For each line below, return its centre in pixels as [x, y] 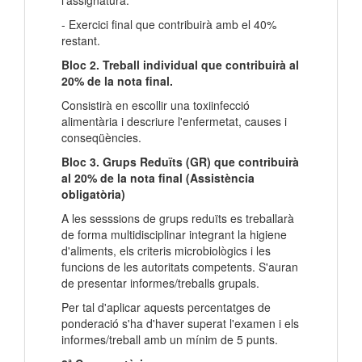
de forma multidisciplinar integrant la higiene [174, 235]
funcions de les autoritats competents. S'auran [180, 267]
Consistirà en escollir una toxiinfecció [156, 105]
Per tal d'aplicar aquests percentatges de [166, 307]
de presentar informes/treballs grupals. [162, 283]
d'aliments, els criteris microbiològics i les [166, 251]
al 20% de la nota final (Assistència [158, 178]
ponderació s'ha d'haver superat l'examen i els [180, 324]
